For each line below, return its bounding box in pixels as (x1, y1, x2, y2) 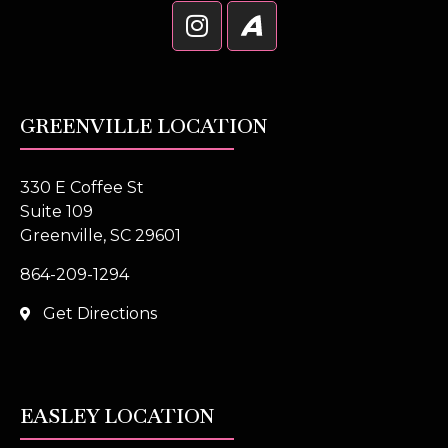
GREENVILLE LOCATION (20, 112, 267, 139)
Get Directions (42, 303, 157, 323)
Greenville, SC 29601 (20, 225, 181, 245)
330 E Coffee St (20, 177, 144, 197)
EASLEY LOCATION (20, 402, 214, 429)
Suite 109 (20, 201, 93, 221)
